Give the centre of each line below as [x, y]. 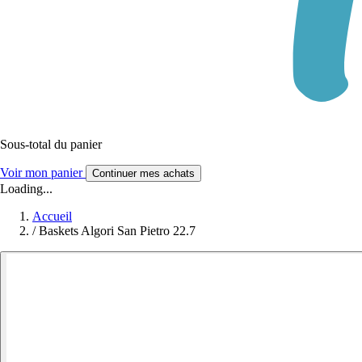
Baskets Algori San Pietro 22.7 [117, 230]
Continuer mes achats [143, 173]
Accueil [52, 216]
